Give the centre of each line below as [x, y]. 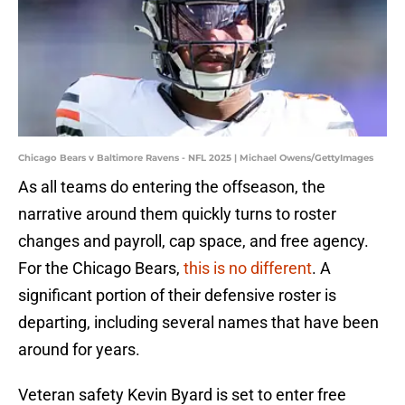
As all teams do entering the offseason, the [172, 187]
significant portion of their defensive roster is [177, 296]
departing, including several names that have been [198, 323]
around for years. [79, 350]
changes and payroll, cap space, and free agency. [193, 241]
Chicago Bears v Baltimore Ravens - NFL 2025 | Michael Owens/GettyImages [196, 158]
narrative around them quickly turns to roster [177, 214]
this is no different [246, 268]
